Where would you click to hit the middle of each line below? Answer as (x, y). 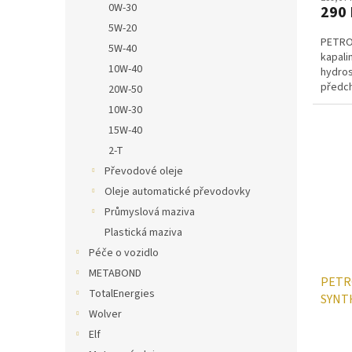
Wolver (105, 314)
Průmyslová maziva (150, 212)
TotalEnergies (122, 294)
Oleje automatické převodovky (178, 192)
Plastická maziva (143, 233)
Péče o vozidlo (124, 253)
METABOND (115, 273)
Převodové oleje (144, 171)
